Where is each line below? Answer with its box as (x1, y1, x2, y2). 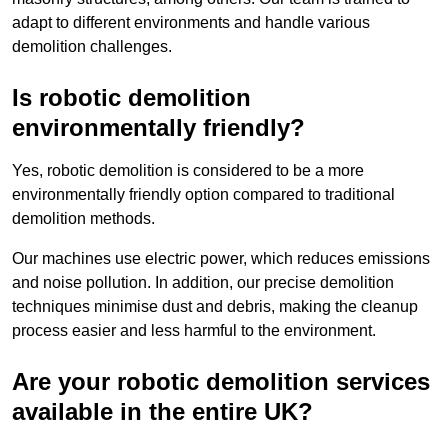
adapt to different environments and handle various (12, 14, 370, 32)
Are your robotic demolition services (12, 368, 430, 396)
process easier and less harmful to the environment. (12, 322, 376, 340)
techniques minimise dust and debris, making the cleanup (12, 298, 418, 316)
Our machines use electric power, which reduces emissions (12, 250, 430, 268)
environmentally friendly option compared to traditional (12, 186, 395, 204)
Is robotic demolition (12, 84, 251, 112)
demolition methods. (12, 210, 155, 228)
